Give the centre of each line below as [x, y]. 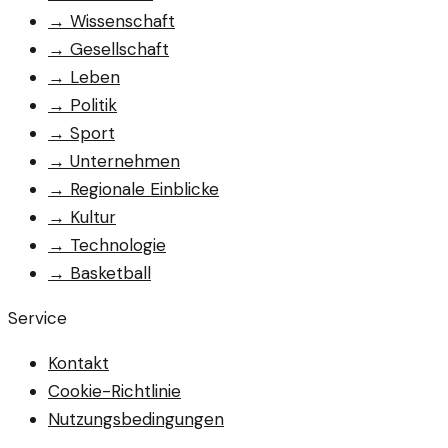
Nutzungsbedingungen [136, 418]
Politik [93, 104]
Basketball [110, 272]
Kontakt [78, 362]
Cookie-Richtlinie [114, 390]
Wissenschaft [122, 20]
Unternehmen [125, 160]
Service [37, 317]
